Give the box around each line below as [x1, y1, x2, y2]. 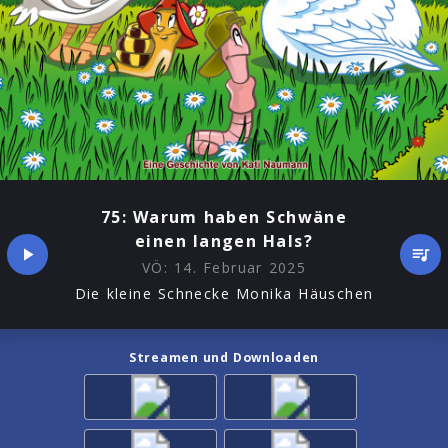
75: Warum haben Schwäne [100, 206, 348, 229]
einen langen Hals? [134, 230, 314, 253]
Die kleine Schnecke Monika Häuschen [74, 283, 374, 303]
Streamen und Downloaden [129, 348, 319, 366]
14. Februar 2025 [173, 258, 307, 278]
